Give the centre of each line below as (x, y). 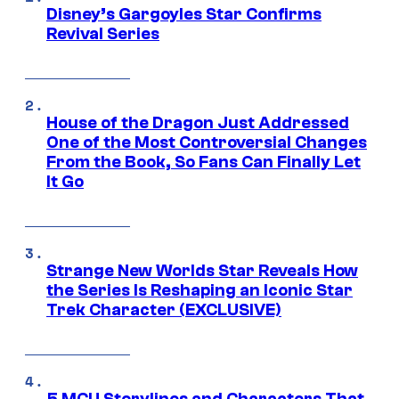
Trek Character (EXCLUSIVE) (164, 309)
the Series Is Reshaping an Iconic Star (199, 290)
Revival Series (103, 33)
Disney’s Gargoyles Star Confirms (184, 14)
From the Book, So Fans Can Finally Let (204, 162)
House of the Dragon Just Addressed (198, 122)
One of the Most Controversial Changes (207, 142)
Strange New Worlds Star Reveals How (202, 270)
